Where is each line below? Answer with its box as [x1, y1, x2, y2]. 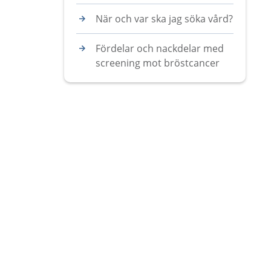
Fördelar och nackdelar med [96, 42, 224, 55]
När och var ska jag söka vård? [96, 12, 233, 25]
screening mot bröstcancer [96, 56, 220, 70]
